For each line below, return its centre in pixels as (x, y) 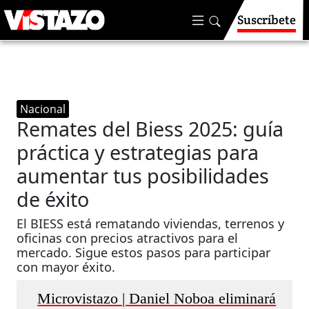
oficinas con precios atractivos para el (128, 238)
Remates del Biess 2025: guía (150, 129)
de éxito (53, 199)
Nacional (43, 109)
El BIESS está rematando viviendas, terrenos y (151, 223)
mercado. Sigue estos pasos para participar (144, 252)
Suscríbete (267, 20)
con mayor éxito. (66, 267)
